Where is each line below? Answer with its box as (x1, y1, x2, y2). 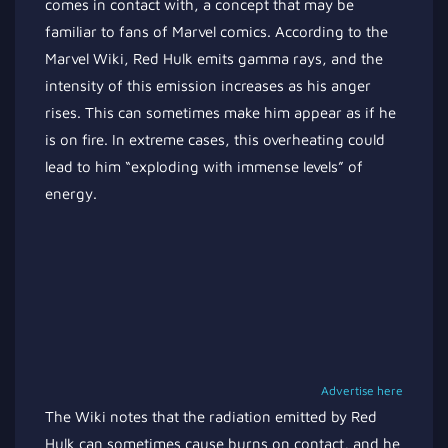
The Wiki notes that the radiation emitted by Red (45, 408, 377, 425)
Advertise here (321, 383, 403, 398)
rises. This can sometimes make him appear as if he (45, 104, 396, 121)
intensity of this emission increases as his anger (45, 77, 371, 94)
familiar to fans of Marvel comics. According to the (45, 23, 388, 40)
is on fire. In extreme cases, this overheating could (45, 131, 385, 148)
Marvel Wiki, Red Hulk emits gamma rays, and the (45, 50, 383, 67)
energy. (45, 185, 97, 202)
